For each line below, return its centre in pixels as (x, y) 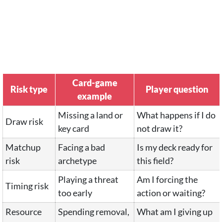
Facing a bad (82, 147)
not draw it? (160, 128)
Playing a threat (88, 179)
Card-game (95, 83)
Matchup (23, 147)
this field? (155, 161)
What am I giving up (175, 212)
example (95, 96)
